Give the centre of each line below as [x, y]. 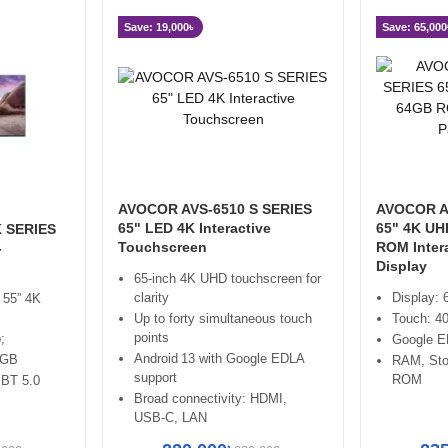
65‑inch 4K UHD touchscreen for [227, 279]
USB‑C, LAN [170, 418]
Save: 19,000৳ [158, 27]
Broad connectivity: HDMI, [210, 399]
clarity [151, 298]
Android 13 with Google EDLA [219, 359]
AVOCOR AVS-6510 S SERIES [215, 209]
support [155, 378]
